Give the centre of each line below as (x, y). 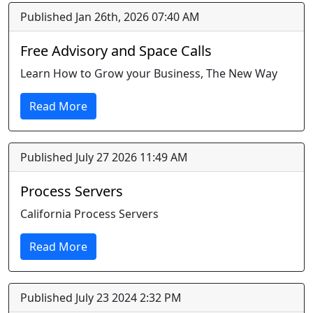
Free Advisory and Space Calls (116, 51)
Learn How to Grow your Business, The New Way (149, 73)
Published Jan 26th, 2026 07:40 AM (110, 17)
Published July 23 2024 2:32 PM (101, 298)
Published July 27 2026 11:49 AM (104, 157)
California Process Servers (89, 214)
